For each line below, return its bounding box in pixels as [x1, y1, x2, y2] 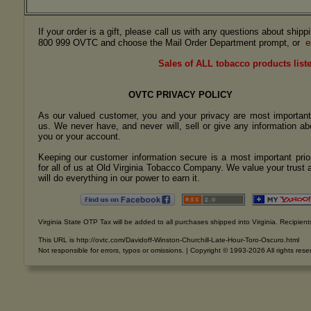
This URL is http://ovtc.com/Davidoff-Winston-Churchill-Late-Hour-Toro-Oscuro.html [37, 236, 299, 244]
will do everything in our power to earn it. [37, 173, 200, 183]
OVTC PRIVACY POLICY [128, 90, 233, 100]
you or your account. [37, 131, 121, 142]
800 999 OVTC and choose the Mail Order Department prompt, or [37, 37, 303, 48]
